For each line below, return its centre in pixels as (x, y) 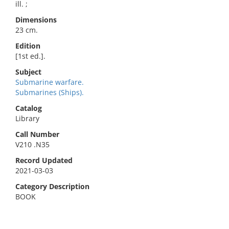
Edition (28, 46)
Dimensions (36, 20)
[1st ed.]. (30, 56)
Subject (28, 72)
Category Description (52, 186)
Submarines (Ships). (50, 92)
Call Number (37, 134)
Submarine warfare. (50, 82)
